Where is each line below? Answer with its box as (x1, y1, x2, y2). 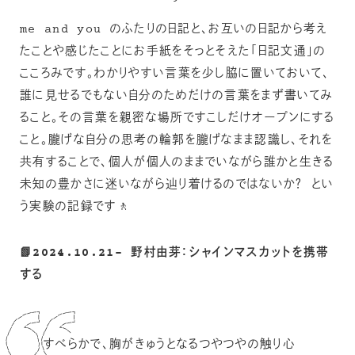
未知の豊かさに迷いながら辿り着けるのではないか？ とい (20, 176, 334, 193)
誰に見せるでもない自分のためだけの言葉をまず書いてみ (20, 87, 334, 105)
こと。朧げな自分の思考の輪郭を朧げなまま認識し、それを (20, 132, 334, 149)
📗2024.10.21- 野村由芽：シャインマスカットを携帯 (20, 244, 330, 261)
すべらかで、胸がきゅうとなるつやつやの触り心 (43, 336, 296, 353)
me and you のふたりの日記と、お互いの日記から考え (20, 21, 328, 38)
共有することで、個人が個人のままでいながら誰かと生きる (20, 154, 334, 171)
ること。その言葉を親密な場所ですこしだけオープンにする (20, 109, 335, 127)
